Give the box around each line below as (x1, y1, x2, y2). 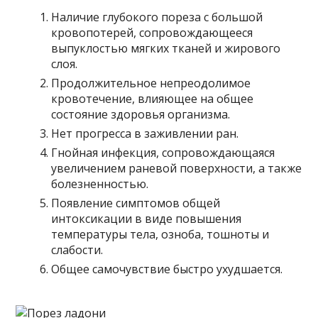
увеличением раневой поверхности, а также (51, 160, 302, 176)
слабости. (51, 241, 104, 258)
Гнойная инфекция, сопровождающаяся (51, 144, 275, 160)
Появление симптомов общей (51, 194, 221, 211)
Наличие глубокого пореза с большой (51, 9, 263, 25)
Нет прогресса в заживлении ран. (51, 125, 239, 141)
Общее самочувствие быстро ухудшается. (51, 261, 283, 277)
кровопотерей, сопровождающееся (51, 24, 253, 40)
